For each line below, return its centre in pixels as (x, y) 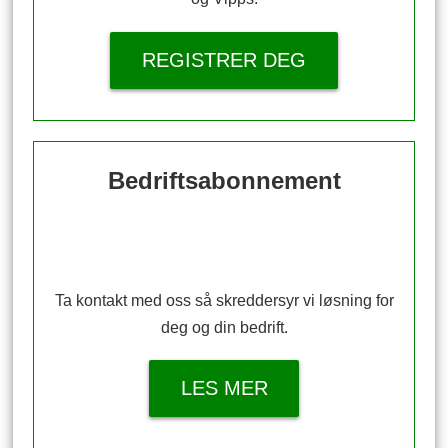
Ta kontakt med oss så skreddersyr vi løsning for (224, 300)
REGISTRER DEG (224, 59)
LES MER (224, 387)
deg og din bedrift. (224, 327)
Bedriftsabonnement (224, 181)
